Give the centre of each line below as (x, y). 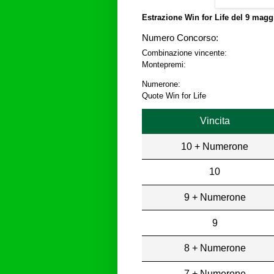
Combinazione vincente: (184, 53)
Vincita (215, 120)
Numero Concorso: (180, 38)
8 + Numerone (215, 248)
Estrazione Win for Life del (194, 18)
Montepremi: (164, 65)
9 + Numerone (215, 197)
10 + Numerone (215, 146)
